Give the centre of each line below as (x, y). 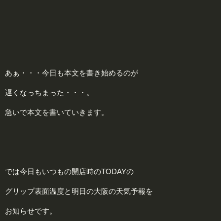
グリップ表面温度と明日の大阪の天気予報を (79, 191)
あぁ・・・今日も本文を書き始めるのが (72, 73)
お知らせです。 (31, 211)
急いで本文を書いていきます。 (57, 112)
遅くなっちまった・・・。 (49, 93)
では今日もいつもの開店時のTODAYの (69, 172)
